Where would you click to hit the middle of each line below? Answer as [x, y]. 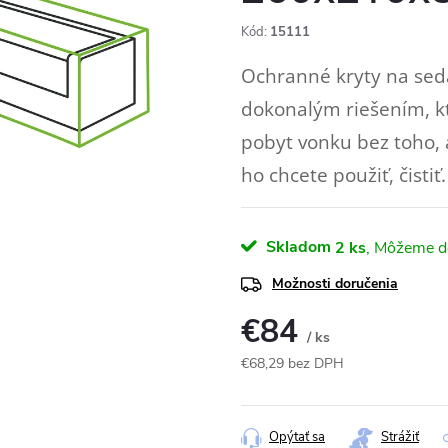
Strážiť [400, 437]
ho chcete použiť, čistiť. [343, 174]
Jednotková [275, 384]
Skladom [296, 247]
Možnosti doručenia [335, 283]
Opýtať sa [297, 437]
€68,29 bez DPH [292, 363]
